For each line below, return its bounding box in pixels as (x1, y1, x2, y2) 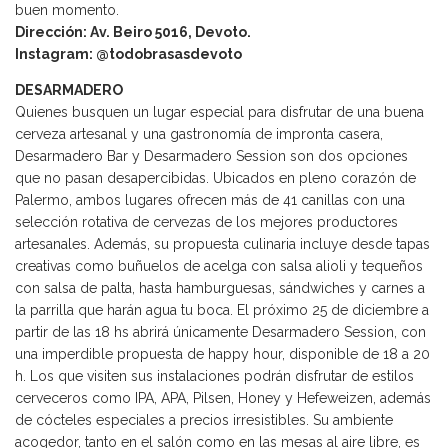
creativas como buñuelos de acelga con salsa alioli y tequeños (15, 258, 423, 275)
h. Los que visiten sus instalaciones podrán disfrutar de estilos (15, 368, 414, 385)
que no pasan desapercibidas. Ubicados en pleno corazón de (15, 170, 416, 187)
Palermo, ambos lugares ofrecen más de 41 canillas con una (15, 192, 405, 209)
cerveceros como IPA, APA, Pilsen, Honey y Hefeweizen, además (15, 390, 431, 407)
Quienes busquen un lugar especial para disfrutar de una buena (15, 104, 424, 121)
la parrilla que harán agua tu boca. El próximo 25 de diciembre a (15, 302, 429, 319)
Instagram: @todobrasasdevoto (15, 46, 242, 63)
